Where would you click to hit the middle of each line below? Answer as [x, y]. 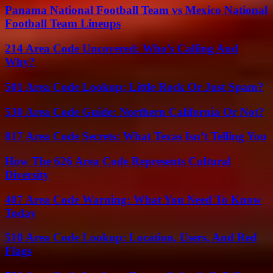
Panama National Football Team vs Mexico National [136, 10]
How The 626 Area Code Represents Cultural [118, 161]
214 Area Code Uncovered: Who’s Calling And [122, 49]
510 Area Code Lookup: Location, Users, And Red [131, 238]
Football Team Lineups [63, 24]
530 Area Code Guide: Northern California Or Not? [135, 112]
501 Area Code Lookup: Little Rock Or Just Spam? [134, 87]
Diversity [27, 175]
